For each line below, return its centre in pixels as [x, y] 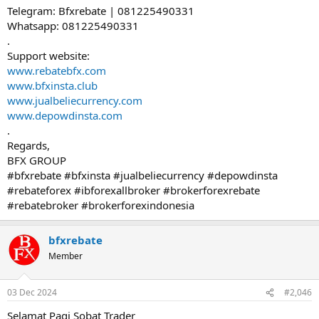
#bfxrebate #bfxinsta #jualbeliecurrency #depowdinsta [142, 175]
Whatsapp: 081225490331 [73, 25]
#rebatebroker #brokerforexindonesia [101, 205]
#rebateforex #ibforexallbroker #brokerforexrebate [134, 190]
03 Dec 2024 [32, 292]
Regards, [28, 145]
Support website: [48, 55]
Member [66, 256]
